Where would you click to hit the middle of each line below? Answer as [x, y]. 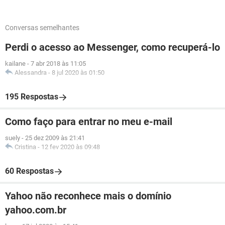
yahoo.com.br [36, 210]
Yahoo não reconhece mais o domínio [88, 196]
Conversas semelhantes [42, 28]
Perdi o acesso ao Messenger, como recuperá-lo [113, 47]
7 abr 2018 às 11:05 [58, 64]
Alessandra [31, 73]
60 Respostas [29, 171]
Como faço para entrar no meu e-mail [89, 122]
